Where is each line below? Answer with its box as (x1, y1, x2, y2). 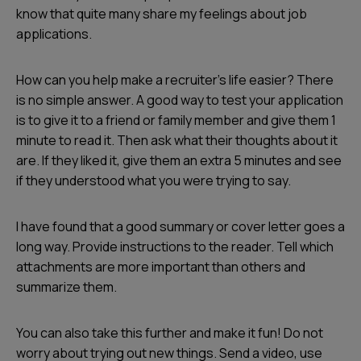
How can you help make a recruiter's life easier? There (16, 71, 334, 89)
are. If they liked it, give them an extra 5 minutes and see (16, 151, 342, 169)
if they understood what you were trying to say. (16, 172, 291, 189)
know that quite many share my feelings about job (16, 5, 307, 23)
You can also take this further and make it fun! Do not (16, 324, 323, 342)
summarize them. (16, 278, 117, 296)
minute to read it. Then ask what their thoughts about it (16, 131, 338, 149)
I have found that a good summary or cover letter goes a (16, 218, 345, 235)
